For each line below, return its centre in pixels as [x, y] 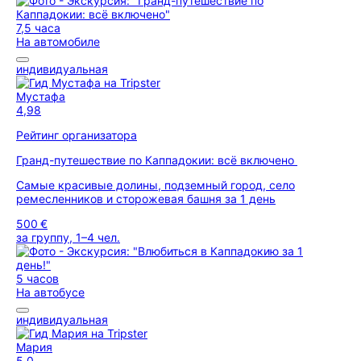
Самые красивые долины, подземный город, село [156, 185]
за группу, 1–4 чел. [68, 237]
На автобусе [50, 292]
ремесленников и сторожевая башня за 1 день [146, 199]
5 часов [37, 278]
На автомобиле [58, 41]
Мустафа [41, 96]
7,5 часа [38, 28]
